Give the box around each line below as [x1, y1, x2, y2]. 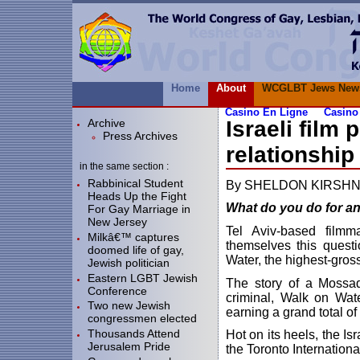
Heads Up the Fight [88, 190, 186, 203]
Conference [88, 284, 147, 297]
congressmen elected [88, 312, 197, 325]
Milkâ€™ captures [88, 230, 179, 243]
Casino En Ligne [225, 106, 308, 118]
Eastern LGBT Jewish [88, 271, 198, 284]
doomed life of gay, [88, 243, 184, 256]
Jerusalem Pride [88, 339, 170, 353]
